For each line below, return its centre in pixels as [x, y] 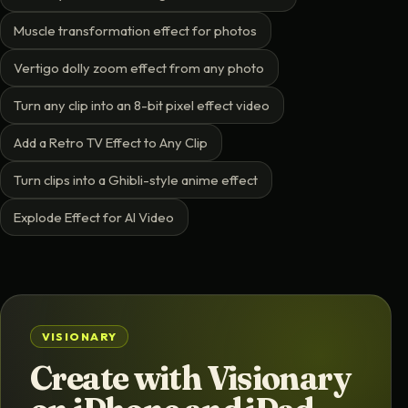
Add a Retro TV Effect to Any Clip [111, 142]
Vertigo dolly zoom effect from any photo [139, 67]
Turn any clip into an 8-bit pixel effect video [142, 105]
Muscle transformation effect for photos [136, 30]
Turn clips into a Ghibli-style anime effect [136, 179]
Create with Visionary [190, 378]
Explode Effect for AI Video [94, 217]
